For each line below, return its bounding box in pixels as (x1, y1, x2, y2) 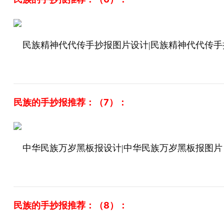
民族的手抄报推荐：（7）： (13, 97, 127, 107)
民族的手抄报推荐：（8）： (13, 200, 127, 210)
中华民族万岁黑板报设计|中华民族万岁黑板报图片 (22, 143, 222, 153)
